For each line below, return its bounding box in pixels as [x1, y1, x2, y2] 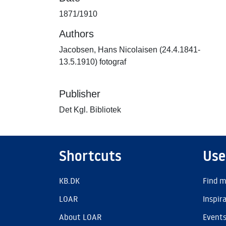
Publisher [59, 88, 100, 99]
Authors [59, 28, 94, 39]
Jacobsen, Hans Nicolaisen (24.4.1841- [59, 45, 200, 54]
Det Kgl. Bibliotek [59, 105, 121, 114]
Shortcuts [59, 146, 122, 165]
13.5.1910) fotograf [59, 58, 126, 66]
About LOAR [59, 212, 101, 222]
